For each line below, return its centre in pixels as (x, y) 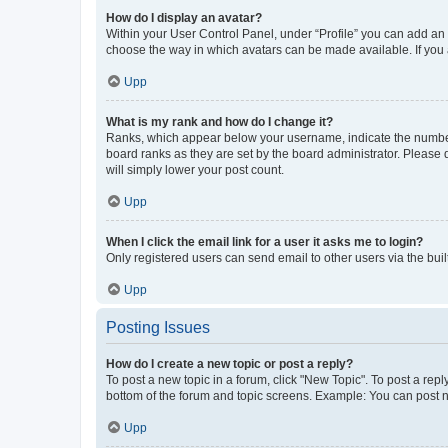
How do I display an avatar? (184, 17)
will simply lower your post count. (195, 169)
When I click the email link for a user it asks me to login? (264, 241)
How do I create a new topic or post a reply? (229, 363)
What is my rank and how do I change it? (219, 121)
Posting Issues (158, 327)
